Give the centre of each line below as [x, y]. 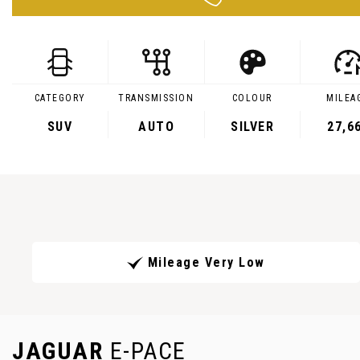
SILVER [253, 127]
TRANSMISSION [156, 98]
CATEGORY [60, 98]
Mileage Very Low [206, 263]
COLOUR [252, 98]
